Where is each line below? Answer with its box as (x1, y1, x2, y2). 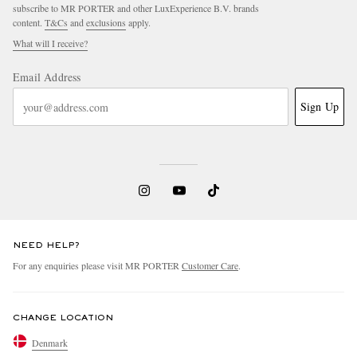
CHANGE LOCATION (13, 314, 113, 323)
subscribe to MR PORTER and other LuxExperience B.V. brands (13, 2, 259, 15)
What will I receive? (13, 37, 88, 50)
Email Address (13, 69, 81, 85)
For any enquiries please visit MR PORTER (13, 259, 182, 273)
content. (13, 16, 45, 29)
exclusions (86, 16, 126, 29)
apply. (126, 16, 151, 29)
